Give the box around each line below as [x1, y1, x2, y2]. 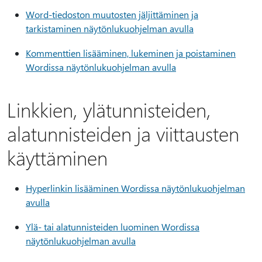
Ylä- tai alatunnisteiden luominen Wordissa [26, 220, 199, 233]
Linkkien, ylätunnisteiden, [7, 96, 211, 122]
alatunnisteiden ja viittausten [7, 120, 239, 146]
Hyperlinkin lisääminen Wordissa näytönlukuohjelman [26, 182, 245, 194]
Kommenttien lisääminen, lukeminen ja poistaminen [26, 47, 236, 59]
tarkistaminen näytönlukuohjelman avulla [26, 22, 194, 35]
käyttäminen [7, 144, 108, 170]
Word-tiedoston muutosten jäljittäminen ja [26, 8, 198, 20]
